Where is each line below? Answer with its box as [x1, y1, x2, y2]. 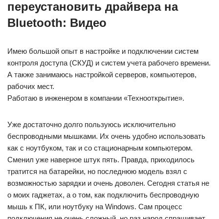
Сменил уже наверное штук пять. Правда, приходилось [7, 155, 195, 164]
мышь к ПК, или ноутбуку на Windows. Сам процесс [7, 202, 182, 211]
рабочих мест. [7, 82, 54, 90]
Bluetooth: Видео [7, 16, 107, 29]
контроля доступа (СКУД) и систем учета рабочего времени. [7, 59, 211, 67]
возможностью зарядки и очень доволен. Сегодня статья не [7, 179, 209, 187]
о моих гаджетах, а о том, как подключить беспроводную [7, 191, 199, 199]
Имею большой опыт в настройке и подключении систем [7, 47, 198, 55]
